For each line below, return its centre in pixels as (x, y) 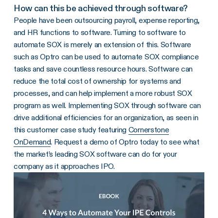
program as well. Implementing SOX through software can (107, 105)
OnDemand (32, 142)
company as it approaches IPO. (64, 166)
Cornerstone (149, 130)
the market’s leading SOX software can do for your (95, 154)
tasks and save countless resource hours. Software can (103, 69)
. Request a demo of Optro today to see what (125, 142)
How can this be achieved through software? (101, 8)
